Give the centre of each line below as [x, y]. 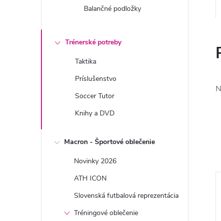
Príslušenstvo [96, 79]
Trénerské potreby [93, 42]
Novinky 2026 [95, 161]
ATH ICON [90, 178]
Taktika [86, 61]
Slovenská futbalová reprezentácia [126, 196]
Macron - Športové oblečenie [110, 142]
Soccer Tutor [95, 96]
